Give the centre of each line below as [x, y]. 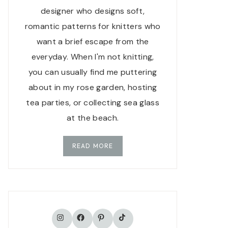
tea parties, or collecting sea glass [93, 102]
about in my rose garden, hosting [93, 87]
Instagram [81, 214]
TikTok [131, 214]
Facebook [100, 214]
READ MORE [93, 146]
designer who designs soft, [93, 11]
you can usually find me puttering [93, 72]
